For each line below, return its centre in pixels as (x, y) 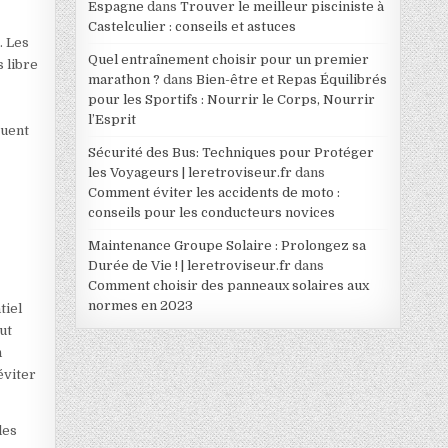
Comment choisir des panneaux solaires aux (228, 285)
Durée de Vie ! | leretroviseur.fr (189, 265)
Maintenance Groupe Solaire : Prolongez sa (226, 245)
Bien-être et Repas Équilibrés (291, 79)
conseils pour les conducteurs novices (211, 212)
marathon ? (123, 79)
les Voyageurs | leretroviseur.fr (189, 172)
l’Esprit (111, 119)
